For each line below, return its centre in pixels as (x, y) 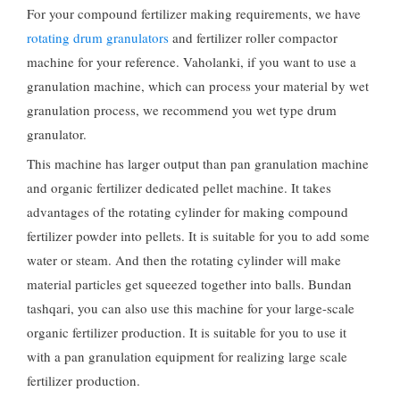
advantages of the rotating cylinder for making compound (187, 211)
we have (338, 13)
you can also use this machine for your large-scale (216, 308)
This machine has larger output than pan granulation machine (198, 163)
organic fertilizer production (104, 332)
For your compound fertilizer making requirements (167, 13)
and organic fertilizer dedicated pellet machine (155, 187)
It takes (311, 187)
